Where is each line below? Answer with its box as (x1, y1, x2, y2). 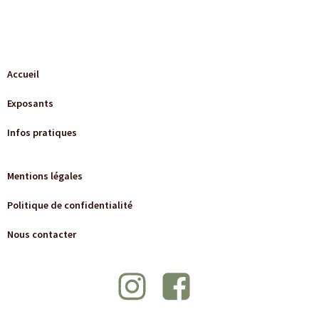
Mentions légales (7, 169, 83, 182)
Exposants (7, 96, 53, 110)
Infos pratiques (7, 125, 77, 139)
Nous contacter (7, 227, 76, 241)
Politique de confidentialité (7, 198, 132, 211)
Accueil (7, 67, 39, 80)
